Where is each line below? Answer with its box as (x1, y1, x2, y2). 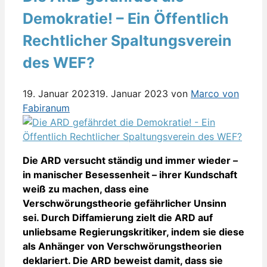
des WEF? (23, 54, 95, 72)
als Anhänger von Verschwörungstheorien (23, 240, 222, 253)
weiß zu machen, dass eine (23, 183, 149, 195)
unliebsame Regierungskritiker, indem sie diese (23, 226, 244, 238)
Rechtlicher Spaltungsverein (23, 32, 232, 50)
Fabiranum (23, 102, 70, 114)
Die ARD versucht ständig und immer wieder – (23, 154, 238, 167)
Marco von (191, 88, 239, 100)
